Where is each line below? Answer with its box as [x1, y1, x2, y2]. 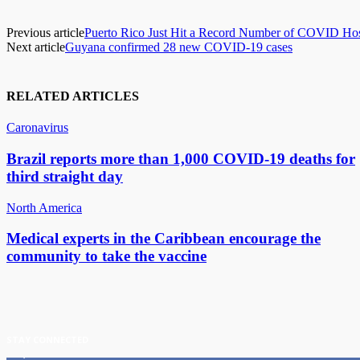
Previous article [6, 26, 84, 40]
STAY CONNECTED [6, 333, 88, 346]
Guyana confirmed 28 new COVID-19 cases [65, 40, 292, 55]
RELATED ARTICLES [6, 89, 139, 104]
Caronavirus [6, 121, 68, 135]
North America [6, 200, 82, 215]
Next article [6, 40, 65, 55]
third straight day [6, 168, 123, 186]
